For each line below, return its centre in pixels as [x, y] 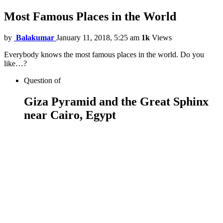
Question [39, 81]
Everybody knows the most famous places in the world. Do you [104, 55]
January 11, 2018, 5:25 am [98, 38]
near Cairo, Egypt [70, 115]
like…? [15, 64]
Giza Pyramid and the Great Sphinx [116, 102]
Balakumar [35, 38]
